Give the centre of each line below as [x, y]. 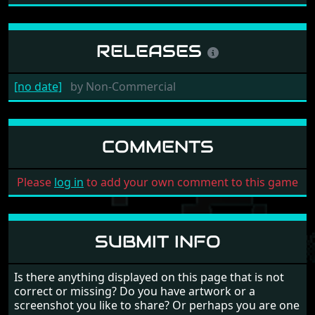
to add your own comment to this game [191, 182]
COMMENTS [157, 146]
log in [69, 182]
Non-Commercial [129, 86]
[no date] [38, 86]
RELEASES [152, 51]
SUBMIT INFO [157, 241]
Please [36, 182]
